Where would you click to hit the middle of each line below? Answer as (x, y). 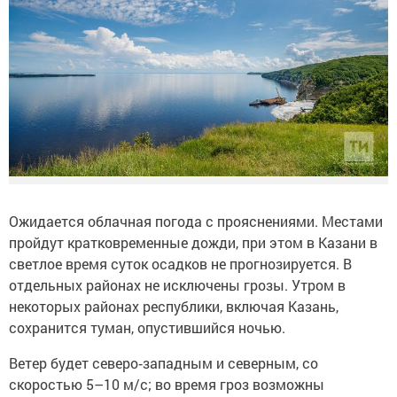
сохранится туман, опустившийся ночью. (147, 328)
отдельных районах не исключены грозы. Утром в (177, 285)
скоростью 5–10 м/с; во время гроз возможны (167, 385)
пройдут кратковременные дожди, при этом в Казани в (193, 243)
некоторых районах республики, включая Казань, (174, 307)
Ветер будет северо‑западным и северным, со (163, 363)
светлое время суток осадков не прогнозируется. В (180, 264)
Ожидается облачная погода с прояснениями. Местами (196, 222)
